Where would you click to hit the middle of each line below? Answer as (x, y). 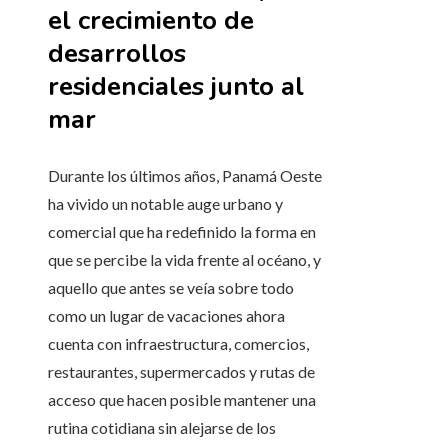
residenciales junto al (176, 87)
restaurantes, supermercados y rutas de (181, 372)
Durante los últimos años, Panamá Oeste (185, 176)
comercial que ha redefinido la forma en (182, 232)
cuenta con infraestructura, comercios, (178, 344)
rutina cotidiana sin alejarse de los (162, 428)
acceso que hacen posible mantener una (182, 400)
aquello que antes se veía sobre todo (171, 288)
